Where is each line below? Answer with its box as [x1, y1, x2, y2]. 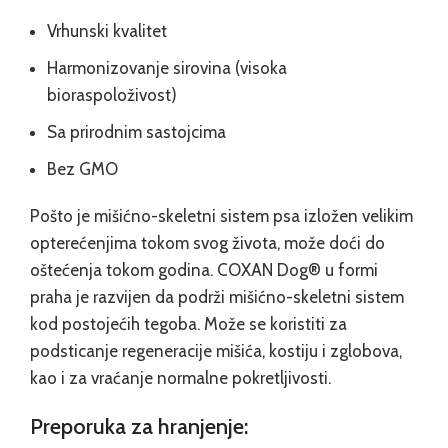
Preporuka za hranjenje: [30, 412, 248, 440]
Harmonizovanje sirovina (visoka [47, 57, 287, 78]
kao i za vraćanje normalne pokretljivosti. [30, 367, 331, 388]
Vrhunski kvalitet [47, 20, 167, 41]
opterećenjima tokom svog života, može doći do [30, 232, 385, 253]
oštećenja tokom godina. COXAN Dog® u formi [30, 259, 378, 280]
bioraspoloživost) [47, 84, 177, 105]
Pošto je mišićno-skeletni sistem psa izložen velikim [30, 205, 413, 226]
